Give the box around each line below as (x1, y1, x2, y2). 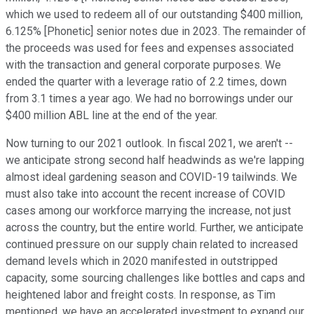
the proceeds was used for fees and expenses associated (6, 41, 294, 55)
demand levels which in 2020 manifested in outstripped (6, 254, 278, 268)
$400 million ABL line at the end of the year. (6, 109, 217, 123)
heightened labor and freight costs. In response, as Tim (6, 288, 275, 302)
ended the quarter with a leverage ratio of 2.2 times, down (6, 75, 287, 89)
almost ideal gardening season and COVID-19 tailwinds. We (6, 170, 297, 184)
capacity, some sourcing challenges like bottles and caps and (6, 271, 305, 285)
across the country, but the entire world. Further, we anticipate (6, 221, 303, 235)
